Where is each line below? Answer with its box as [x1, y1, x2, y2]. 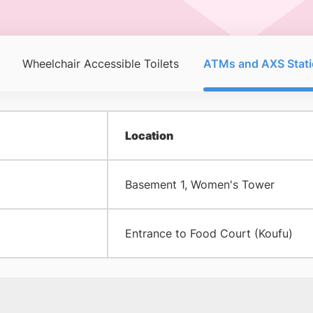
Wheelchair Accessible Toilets [22, 57, 179, 71]
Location [124, 129, 173, 143]
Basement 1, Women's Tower [124, 177, 275, 191]
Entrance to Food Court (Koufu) [124, 226, 293, 240]
